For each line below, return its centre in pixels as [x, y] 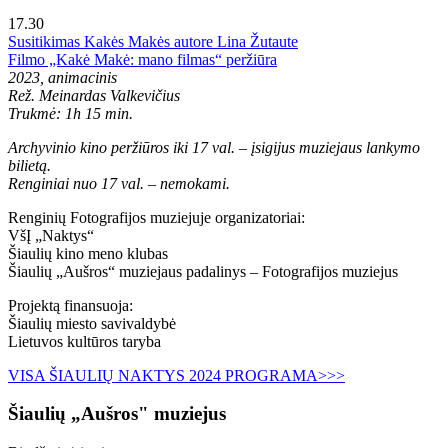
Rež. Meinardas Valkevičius [94, 95]
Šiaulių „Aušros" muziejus [117, 414]
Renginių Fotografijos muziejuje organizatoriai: [156, 217]
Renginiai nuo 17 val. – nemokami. [119, 183]
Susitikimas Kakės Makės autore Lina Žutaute [153, 41]
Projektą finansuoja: [70, 305]
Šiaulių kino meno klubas [88, 253]
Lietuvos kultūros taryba [84, 341]
